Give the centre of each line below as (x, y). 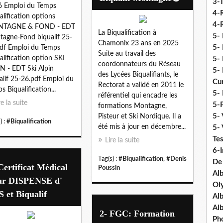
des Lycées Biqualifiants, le (138, 74)
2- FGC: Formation (137, 213)
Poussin (109, 167)
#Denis (176, 159)
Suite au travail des (127, 54)
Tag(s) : (108, 159)
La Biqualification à (127, 33)
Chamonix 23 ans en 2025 (138, 43)
